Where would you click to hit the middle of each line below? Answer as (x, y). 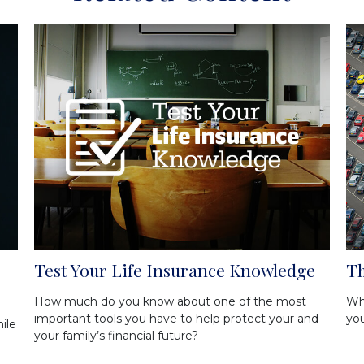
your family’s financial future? (117, 336)
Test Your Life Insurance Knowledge (175, 270)
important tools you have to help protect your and (177, 319)
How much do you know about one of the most (171, 302)
